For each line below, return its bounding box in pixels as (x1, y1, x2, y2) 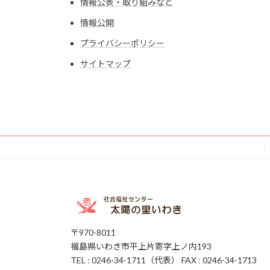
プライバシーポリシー (80, 37, 165, 48)
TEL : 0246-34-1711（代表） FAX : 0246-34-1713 (71, 255, 257, 266)
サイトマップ (80, 58, 131, 69)
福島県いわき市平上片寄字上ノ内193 (71, 241, 212, 252)
